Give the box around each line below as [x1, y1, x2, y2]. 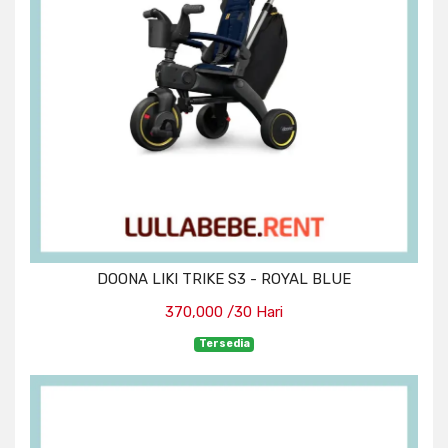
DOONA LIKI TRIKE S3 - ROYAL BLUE [97, 270, 351, 289]
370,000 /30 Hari [165, 303, 283, 322]
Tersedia [198, 337, 250, 351]
